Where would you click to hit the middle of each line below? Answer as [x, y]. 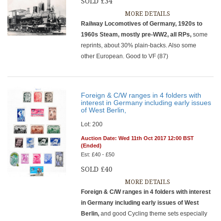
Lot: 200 [92, 124]
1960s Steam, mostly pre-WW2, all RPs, [137, 35]
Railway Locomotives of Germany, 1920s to [142, 24]
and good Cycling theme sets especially [154, 214]
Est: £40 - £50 [98, 154]
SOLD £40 [97, 169]
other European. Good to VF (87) [128, 56]
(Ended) [92, 146]
